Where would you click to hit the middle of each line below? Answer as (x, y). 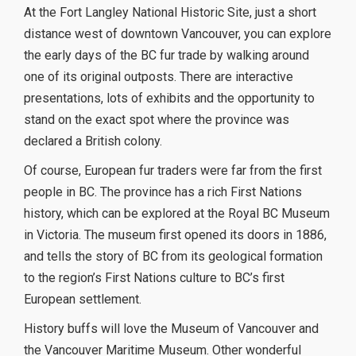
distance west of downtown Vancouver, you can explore (178, 34)
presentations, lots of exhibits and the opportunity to (169, 99)
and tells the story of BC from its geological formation (173, 257)
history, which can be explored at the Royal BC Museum (177, 214)
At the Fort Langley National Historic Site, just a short (170, 13)
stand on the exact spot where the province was (157, 120)
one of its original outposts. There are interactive (159, 77)
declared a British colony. (93, 141)
